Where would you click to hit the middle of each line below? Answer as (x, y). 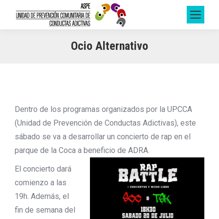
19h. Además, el (42, 196)
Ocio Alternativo (109, 46)
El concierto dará (43, 169)
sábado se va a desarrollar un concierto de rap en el (103, 137)
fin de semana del (45, 210)
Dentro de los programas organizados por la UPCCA (103, 109)
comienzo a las (41, 183)
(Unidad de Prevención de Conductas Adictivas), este (105, 123)
